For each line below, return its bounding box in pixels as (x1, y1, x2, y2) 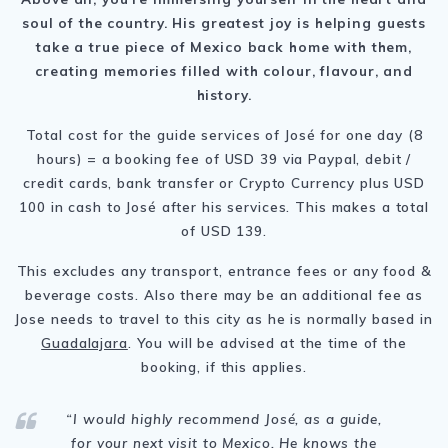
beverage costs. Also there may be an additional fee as (24, 285, 424, 303)
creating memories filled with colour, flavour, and (35, 61, 413, 79)
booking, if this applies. (141, 357, 307, 375)
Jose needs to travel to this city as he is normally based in (15, 309, 433, 327)
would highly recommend (77, 409, 265, 427)
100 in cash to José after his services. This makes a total (19, 197, 429, 215)
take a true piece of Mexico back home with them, (36, 37, 412, 55)
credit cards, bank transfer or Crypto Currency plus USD (22, 173, 426, 191)
